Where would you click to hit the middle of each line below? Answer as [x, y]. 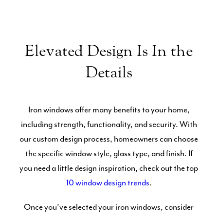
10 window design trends [108, 183]
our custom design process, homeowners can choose [109, 139]
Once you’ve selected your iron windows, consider [109, 208]
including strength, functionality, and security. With [109, 125]
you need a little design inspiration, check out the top [109, 169]
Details [109, 73]
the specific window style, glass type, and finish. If [109, 154]
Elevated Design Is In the [109, 51]
